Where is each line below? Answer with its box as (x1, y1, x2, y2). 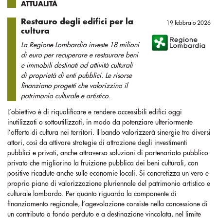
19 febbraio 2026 (166, 20, 211, 26)
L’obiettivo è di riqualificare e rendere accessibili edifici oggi (7, 109, 182, 115)
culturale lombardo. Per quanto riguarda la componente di (7, 190, 177, 197)
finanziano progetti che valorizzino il (21, 82, 127, 89)
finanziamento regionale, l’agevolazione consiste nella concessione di (7, 200, 208, 207)
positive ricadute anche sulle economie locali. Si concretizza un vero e (7, 170, 209, 177)
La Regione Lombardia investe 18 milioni (21, 41, 139, 48)
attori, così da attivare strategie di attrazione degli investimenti (7, 139, 187, 146)
